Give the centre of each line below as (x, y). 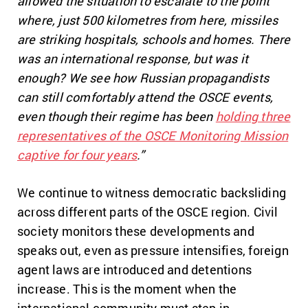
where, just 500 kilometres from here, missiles (148, 20)
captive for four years (77, 154)
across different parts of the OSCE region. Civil (148, 211)
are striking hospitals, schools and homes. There (154, 39)
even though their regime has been (117, 116)
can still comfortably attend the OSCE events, (145, 97)
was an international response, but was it (133, 58)
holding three (253, 116)
